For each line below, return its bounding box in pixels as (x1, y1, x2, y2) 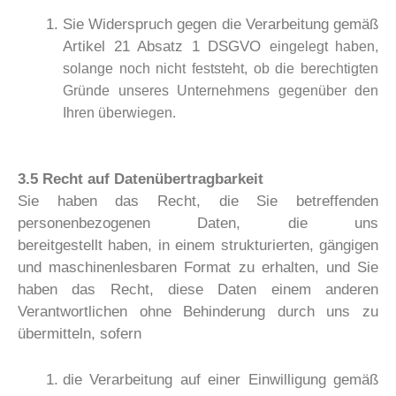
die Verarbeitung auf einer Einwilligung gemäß (63, 371, 378, 389)
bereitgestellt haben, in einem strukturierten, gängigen (18, 237, 378, 255)
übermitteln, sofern (18, 325, 141, 343)
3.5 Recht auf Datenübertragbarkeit (18, 171, 263, 188)
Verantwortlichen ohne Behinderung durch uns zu (18, 303, 378, 321)
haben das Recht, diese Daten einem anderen (18, 281, 378, 299)
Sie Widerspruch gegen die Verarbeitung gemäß (63, 15, 378, 33)
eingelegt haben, (269, 38, 378, 54)
